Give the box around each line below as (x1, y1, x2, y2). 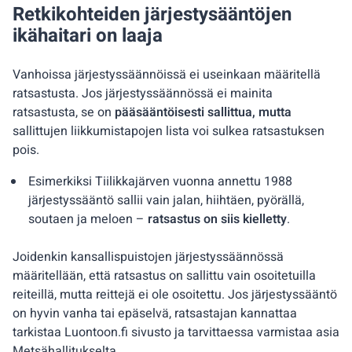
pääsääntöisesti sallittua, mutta (115, 102, 291, 122)
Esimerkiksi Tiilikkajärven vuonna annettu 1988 (28, 171, 292, 191)
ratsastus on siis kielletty (148, 209, 287, 229)
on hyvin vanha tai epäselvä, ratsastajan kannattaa (13, 303, 297, 323)
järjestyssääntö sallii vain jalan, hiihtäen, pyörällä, (28, 190, 304, 210)
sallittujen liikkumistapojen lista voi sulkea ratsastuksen (13, 121, 324, 141)
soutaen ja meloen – (28, 209, 148, 229)
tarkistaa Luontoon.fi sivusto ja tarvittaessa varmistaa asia (13, 322, 339, 342)
